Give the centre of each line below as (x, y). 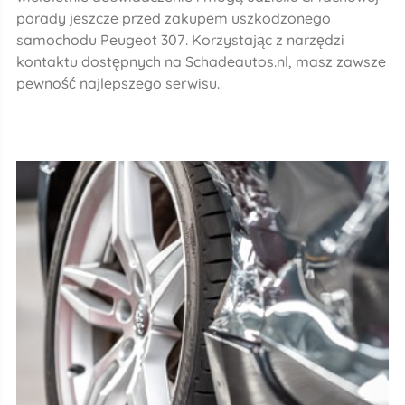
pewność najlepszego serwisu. (118, 83)
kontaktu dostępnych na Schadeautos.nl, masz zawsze (201, 61)
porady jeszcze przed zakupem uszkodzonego (173, 18)
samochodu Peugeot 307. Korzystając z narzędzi (180, 39)
